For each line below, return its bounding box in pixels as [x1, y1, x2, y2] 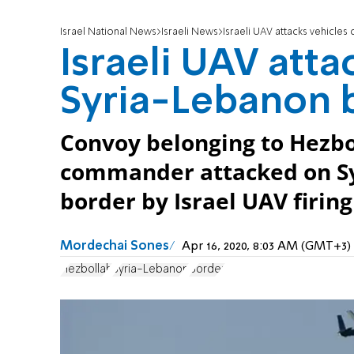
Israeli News [161, 27, 218, 38]
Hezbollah [60, 263, 112, 275]
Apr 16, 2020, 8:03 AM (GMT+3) [182, 240, 351, 254]
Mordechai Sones [60, 240, 169, 254]
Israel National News [60, 27, 156, 38]
